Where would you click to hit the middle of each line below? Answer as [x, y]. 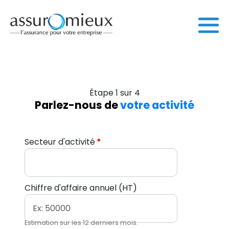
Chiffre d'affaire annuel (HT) [81, 188]
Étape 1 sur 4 [114, 93]
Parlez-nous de [77, 105]
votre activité [157, 105]
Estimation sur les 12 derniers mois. [81, 223]
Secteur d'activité [60, 142]
